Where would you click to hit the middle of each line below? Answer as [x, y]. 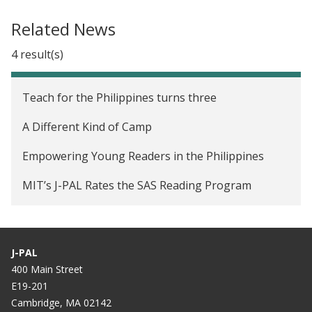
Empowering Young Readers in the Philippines [143, 156]
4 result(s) [37, 54]
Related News [63, 29]
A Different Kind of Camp [87, 126]
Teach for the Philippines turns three [119, 97]
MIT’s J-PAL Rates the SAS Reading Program [137, 185]
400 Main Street [47, 269]
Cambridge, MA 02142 [61, 302]
